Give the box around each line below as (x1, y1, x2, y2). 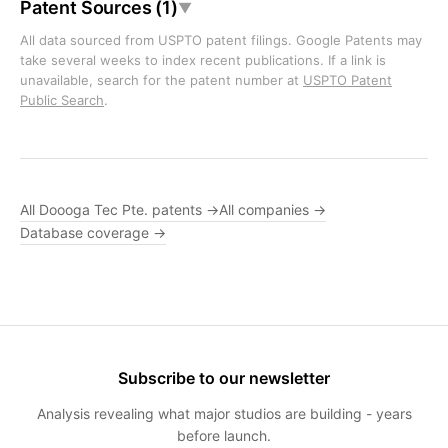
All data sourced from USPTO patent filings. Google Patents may (20, 32, 422, 48)
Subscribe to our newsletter (118, 368, 330, 388)
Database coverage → (20, 224, 166, 241)
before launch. (177, 427, 271, 444)
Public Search (20, 92, 104, 108)
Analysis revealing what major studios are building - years (36, 405, 412, 422)
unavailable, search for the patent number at (20, 72, 303, 88)
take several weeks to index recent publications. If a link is (20, 52, 386, 68)
